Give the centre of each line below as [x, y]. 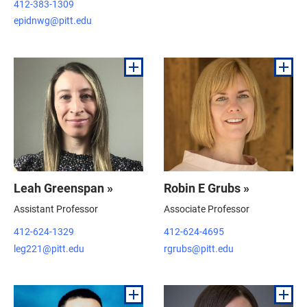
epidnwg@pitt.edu [53, 20]
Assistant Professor [56, 208]
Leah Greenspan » [63, 187]
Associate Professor [207, 208]
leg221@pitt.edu [49, 248]
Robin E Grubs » [207, 187]
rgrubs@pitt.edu [199, 248]
